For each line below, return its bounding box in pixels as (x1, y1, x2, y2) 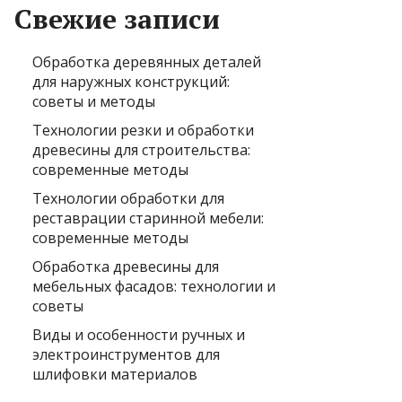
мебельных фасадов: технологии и (32, 276, 275, 297)
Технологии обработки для (32, 188, 224, 209)
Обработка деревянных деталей (32, 52, 261, 73)
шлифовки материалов (32, 364, 197, 385)
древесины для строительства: (32, 140, 250, 161)
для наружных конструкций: (32, 72, 230, 92)
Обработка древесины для (32, 257, 219, 277)
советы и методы (32, 92, 155, 112)
